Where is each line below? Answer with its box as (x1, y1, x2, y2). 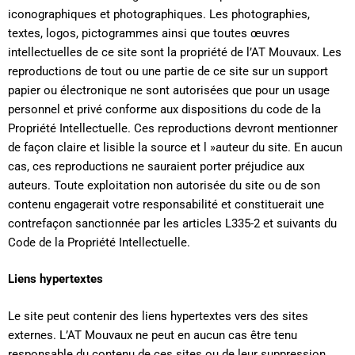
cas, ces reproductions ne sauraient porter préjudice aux (8, 158, 304, 174)
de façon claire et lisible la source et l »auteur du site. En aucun (8, 139, 342, 155)
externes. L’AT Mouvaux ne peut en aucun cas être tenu (8, 327, 297, 342)
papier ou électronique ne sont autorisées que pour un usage (8, 82, 330, 97)
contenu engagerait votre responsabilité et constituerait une (8, 197, 324, 212)
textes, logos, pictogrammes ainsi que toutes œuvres (8, 25, 290, 40)
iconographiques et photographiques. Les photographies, (8, 6, 310, 21)
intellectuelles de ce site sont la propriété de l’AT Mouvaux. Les (8, 44, 342, 59)
